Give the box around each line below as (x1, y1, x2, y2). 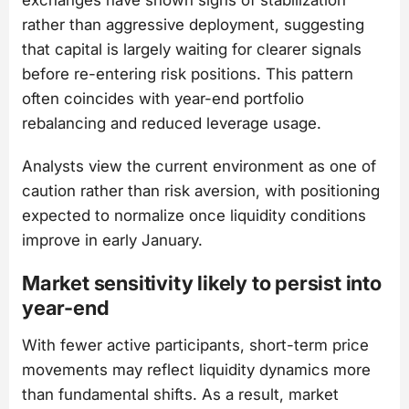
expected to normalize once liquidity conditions (22, 205, 366, 225)
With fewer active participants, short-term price (22, 335, 369, 354)
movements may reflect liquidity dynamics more (22, 360, 371, 379)
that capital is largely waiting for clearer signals (22, 39, 362, 58)
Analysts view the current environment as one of (22, 156, 376, 175)
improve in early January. (22, 230, 203, 249)
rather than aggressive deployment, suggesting (22, 15, 364, 34)
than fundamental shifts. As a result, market (22, 384, 339, 404)
